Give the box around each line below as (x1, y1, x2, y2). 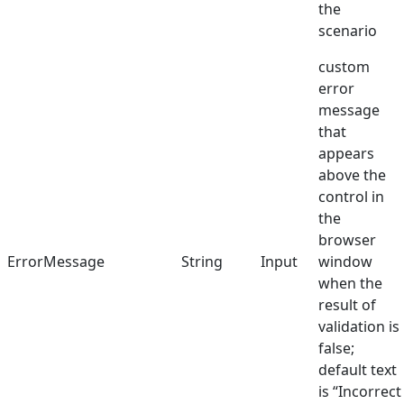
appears (318, 143, 374, 164)
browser (318, 230, 376, 251)
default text (318, 360, 397, 381)
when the (318, 273, 382, 294)
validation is (318, 317, 399, 337)
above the (318, 165, 386, 186)
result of (318, 295, 376, 316)
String (180, 252, 223, 272)
